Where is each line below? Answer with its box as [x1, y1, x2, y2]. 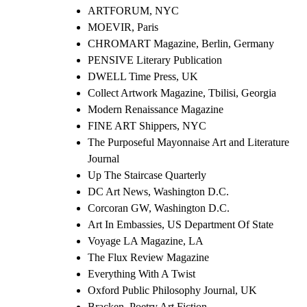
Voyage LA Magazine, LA [88, 234, 204, 247]
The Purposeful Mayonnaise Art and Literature [88, 136, 289, 148]
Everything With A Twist [88, 267, 195, 280]
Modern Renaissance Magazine [88, 103, 223, 115]
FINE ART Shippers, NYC [88, 119, 206, 132]
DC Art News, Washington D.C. [88, 185, 229, 197]
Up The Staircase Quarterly [88, 169, 206, 181]
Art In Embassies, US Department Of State [88, 218, 273, 230]
